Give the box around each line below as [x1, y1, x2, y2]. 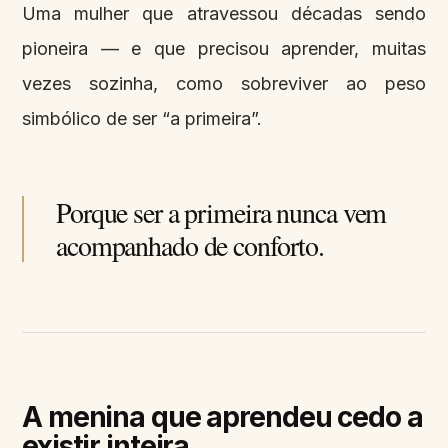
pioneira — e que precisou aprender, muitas [22, 37, 426, 59]
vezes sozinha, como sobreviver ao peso [22, 72, 426, 94]
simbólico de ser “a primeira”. [22, 107, 262, 129]
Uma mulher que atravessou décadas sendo [22, 2, 426, 24]
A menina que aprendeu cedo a [22, 399, 423, 434]
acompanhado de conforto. [56, 225, 325, 264]
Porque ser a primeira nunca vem [56, 192, 387, 231]
